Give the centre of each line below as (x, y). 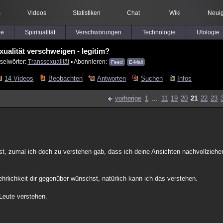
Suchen (152, 78)
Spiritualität (40, 32)
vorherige (128, 98)
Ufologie (208, 32)
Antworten (112, 78)
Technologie (159, 32)
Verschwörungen (99, 32)
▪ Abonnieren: (89, 61)
